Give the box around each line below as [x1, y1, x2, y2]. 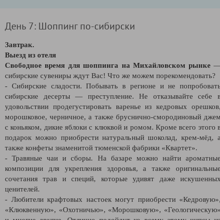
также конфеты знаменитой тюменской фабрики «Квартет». [5, 143, 197, 152]
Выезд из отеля [5, 51, 56, 59]
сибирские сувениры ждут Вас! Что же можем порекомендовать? [5, 71, 216, 80]
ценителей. [5, 185, 40, 193]
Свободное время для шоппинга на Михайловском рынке [5, 61, 211, 69]
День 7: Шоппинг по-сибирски [5, 19, 135, 32]
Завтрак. [5, 40, 34, 49]
